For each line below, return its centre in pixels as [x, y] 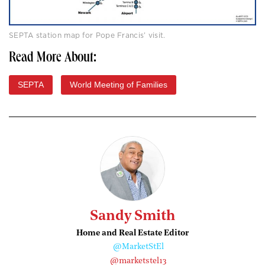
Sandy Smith [132, 217]
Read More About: [53, 59]
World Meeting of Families [119, 85]
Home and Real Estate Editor [132, 234]
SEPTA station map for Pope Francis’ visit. [87, 35]
